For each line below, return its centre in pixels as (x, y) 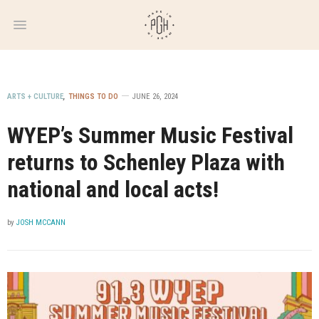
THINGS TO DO (93, 96)
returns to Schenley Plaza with (146, 162)
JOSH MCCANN (41, 223)
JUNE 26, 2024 (155, 96)
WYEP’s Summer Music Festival (150, 135)
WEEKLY (153, 21)
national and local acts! (113, 189)
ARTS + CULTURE (35, 96)
